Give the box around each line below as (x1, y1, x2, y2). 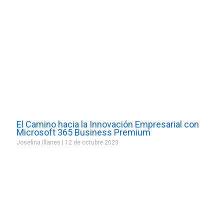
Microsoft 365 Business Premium (16, 126, 150, 137)
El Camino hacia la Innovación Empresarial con (16, 118, 199, 129)
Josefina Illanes (16, 138, 62, 146)
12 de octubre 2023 (63, 138, 118, 146)
